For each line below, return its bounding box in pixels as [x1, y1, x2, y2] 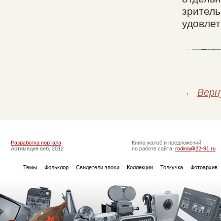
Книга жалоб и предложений [132, 140, 201, 146]
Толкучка [160, 164, 183, 171]
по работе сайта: [132, 146, 175, 152]
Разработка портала [11, 140, 61, 146]
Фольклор [44, 164, 69, 171]
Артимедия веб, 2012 [11, 146, 64, 152]
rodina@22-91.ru [175, 146, 216, 152]
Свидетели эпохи [76, 164, 119, 171]
